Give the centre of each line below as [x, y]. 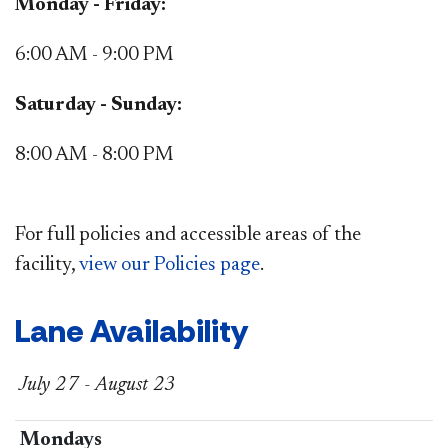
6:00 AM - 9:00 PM [94, 54]
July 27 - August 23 [95, 384]
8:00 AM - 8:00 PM [94, 154]
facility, [47, 264]
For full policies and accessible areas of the [188, 234]
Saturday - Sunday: [98, 104]
